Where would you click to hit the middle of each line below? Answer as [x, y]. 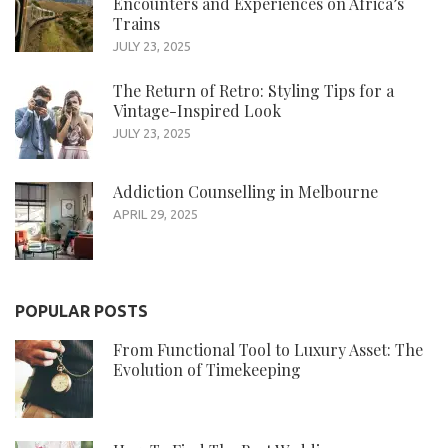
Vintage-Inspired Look [197, 110]
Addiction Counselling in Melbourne [245, 191]
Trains [136, 23]
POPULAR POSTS [81, 310]
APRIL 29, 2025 [155, 213]
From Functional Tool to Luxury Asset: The [268, 349]
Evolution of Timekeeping [207, 369]
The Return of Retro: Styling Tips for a [253, 90]
